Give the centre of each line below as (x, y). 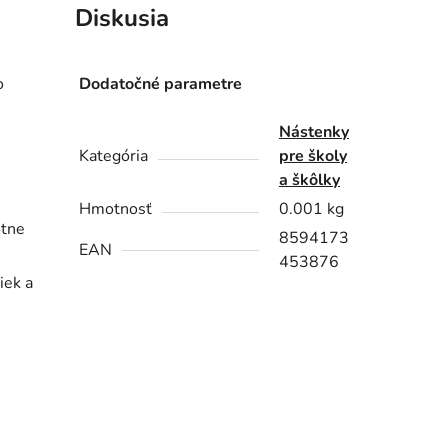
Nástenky (314, 132)
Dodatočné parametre (161, 84)
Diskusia (121, 18)
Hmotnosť (116, 209)
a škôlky (310, 180)
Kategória (114, 156)
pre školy (313, 156)
